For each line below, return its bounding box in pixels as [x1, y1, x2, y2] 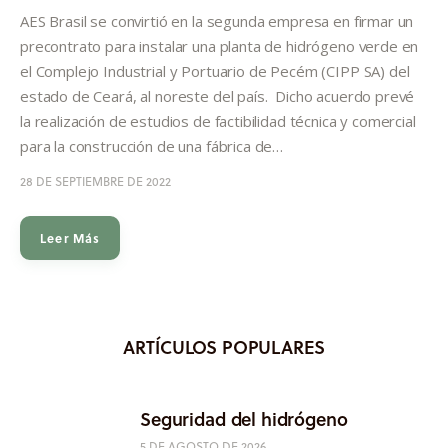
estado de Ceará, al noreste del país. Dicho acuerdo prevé [20, 85, 415, 106]
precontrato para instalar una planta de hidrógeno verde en [20, 35, 419, 56]
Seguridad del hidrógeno [140, 405, 348, 432]
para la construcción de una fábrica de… [20, 135, 284, 156]
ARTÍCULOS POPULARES [123, 333, 325, 360]
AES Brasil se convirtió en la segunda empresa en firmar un [20, 10, 414, 31]
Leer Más [40, 228, 101, 247]
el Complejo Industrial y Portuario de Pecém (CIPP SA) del [20, 60, 410, 81]
